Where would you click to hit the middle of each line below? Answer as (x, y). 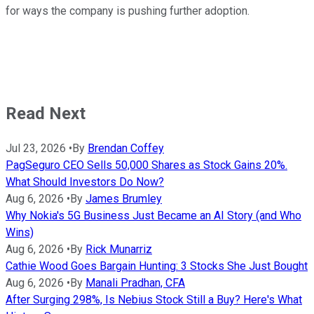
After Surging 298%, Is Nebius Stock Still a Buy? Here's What (154, 300)
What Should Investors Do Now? (85, 182)
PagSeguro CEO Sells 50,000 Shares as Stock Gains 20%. (146, 165)
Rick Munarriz (119, 250)
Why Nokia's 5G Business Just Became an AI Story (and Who (153, 216)
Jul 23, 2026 (36, 149)
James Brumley (124, 199)
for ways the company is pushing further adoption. (128, 11)
